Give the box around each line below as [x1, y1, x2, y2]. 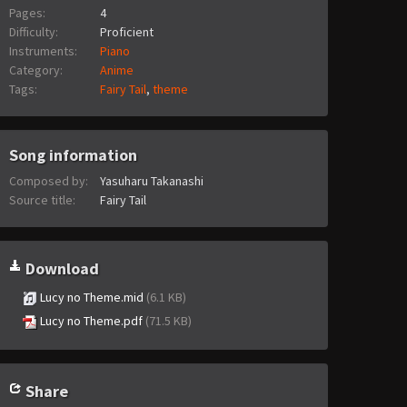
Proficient [99, 24, 154, 41]
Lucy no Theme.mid [37, 289, 146, 306]
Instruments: [9, 43, 77, 60]
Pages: [9, 5, 45, 22]
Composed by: [9, 173, 88, 190]
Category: [9, 62, 63, 79]
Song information [9, 144, 137, 166]
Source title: [9, 192, 75, 209]
